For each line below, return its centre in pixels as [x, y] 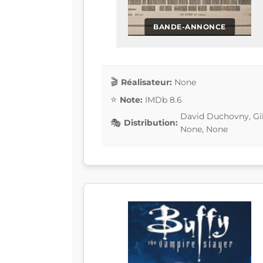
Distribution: [151, 123]
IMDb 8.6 [163, 100]
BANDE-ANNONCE [190, 27]
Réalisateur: [146, 82]
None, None [204, 129]
